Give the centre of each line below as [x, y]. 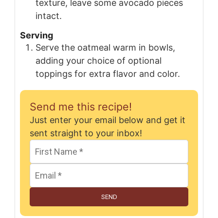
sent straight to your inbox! [86, 133]
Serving [36, 35]
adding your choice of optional [99, 60]
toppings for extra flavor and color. [108, 73]
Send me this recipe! [81, 106]
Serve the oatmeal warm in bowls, [105, 47]
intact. [49, 16]
